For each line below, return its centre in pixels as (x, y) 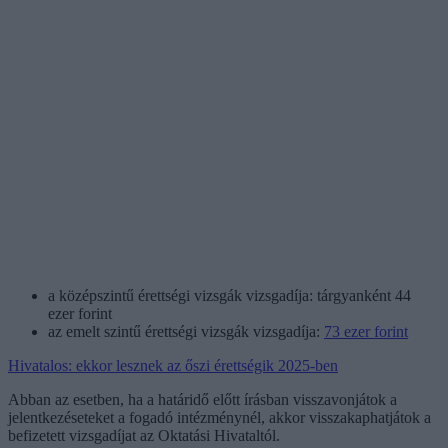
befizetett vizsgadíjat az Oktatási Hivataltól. (144, 435)
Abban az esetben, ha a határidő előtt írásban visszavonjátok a (202, 399)
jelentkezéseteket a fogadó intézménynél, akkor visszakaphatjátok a (219, 417)
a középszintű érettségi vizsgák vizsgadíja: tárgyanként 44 (229, 295)
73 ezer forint (366, 331)
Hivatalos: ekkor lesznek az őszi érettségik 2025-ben (173, 365)
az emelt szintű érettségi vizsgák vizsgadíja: (186, 331)
